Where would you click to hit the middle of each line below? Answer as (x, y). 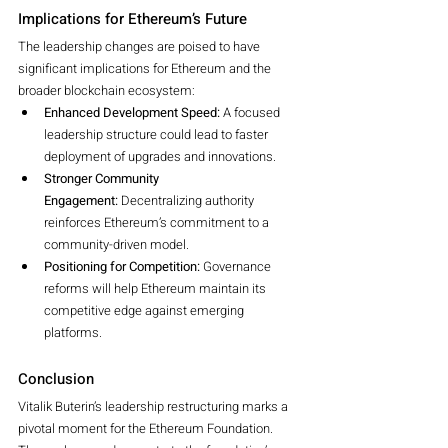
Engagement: (81, 200)
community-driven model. (116, 244)
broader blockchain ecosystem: (106, 90)
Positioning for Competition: (122, 266)
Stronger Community (103, 178)
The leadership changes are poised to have (140, 46)
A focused (251, 112)
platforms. (73, 332)
